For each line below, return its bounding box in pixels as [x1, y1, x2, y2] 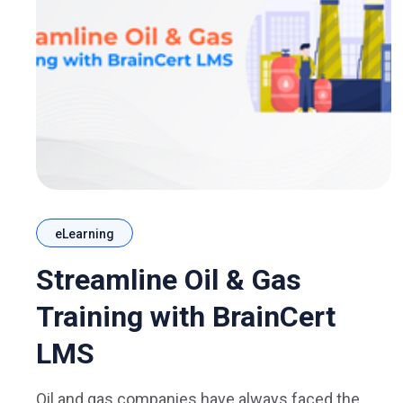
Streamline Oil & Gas [36, 262, 301, 297]
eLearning [55, 226, 114, 241]
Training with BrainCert [36, 299, 336, 334]
